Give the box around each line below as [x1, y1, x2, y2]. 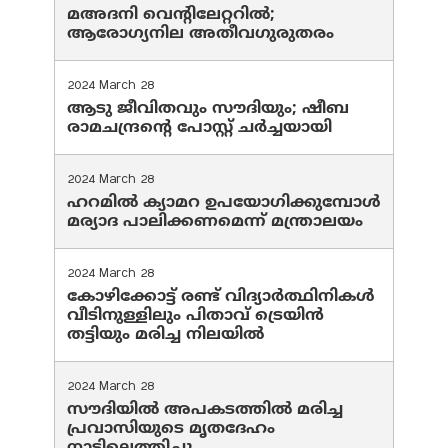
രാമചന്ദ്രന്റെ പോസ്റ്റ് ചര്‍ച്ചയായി [67, 118, 332, 139]
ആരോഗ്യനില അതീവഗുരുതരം [67, 24, 334, 45]
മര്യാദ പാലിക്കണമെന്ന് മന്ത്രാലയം [67, 212, 363, 233]
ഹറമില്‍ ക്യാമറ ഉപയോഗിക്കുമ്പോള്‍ [67, 193, 381, 214]
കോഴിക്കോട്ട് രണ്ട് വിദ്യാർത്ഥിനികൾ [67, 287, 375, 308]
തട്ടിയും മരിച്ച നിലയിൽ [67, 325, 264, 346]
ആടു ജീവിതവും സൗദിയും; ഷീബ [67, 99, 349, 120]
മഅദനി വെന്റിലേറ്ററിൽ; [67, 5, 275, 26]
